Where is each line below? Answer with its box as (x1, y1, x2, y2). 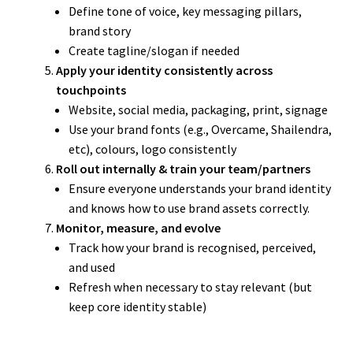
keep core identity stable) (68, 299, 206, 315)
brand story (68, 23, 131, 39)
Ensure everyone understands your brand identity (68, 180, 331, 197)
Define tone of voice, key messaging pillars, (68, 3, 302, 20)
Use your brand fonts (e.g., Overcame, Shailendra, (68, 121, 332, 138)
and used (68, 259, 115, 276)
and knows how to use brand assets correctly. (68, 200, 310, 217)
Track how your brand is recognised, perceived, (68, 240, 316, 256)
